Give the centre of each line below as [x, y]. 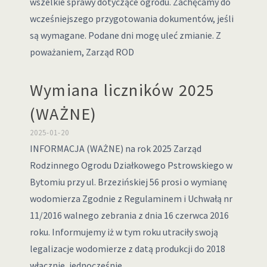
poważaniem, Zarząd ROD [82, 52]
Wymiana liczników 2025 [122, 90]
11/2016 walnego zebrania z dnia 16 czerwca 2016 [129, 215]
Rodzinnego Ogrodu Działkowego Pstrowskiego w [131, 165]
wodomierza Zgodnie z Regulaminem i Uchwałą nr [131, 198]
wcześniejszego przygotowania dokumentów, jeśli [131, 18]
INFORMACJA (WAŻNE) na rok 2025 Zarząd [115, 148]
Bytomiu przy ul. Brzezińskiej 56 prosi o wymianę [128, 182]
